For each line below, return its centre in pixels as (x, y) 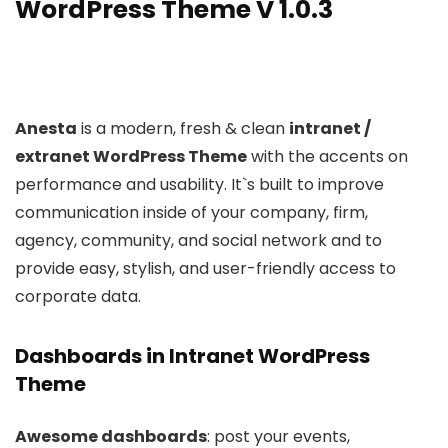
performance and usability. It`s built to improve (199, 184)
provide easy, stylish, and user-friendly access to (205, 268)
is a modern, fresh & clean (183, 128)
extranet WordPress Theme (131, 156)
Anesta (46, 128)
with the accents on (327, 156)
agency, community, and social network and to (198, 240)
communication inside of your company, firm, (191, 212)
